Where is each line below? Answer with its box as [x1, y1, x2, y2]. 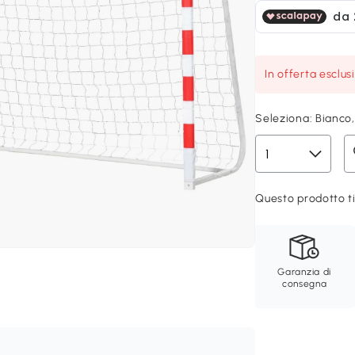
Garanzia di [277, 266, 332, 277]
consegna [281, 278, 327, 289]
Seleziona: [255, 112, 315, 125]
